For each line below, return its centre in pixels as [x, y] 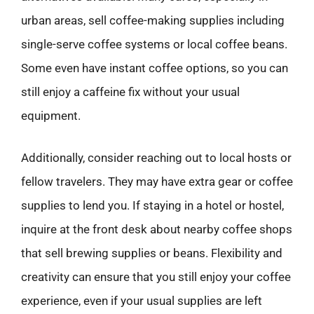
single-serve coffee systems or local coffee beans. [154, 44]
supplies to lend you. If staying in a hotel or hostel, [152, 205]
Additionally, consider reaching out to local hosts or [156, 157]
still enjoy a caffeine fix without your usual [130, 92]
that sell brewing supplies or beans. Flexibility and [152, 253]
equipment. [51, 116]
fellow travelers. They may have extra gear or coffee [157, 181]
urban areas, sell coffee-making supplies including [153, 20]
